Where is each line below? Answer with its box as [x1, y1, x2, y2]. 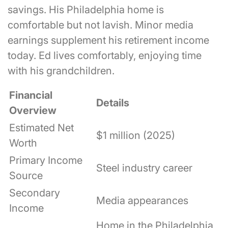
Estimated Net [9, 122, 74, 134]
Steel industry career [96, 162, 192, 175]
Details [96, 97, 129, 109]
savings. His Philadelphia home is [8, 4, 164, 16]
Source [9, 169, 43, 182]
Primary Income [9, 154, 82, 167]
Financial [9, 89, 52, 102]
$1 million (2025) [96, 129, 175, 142]
